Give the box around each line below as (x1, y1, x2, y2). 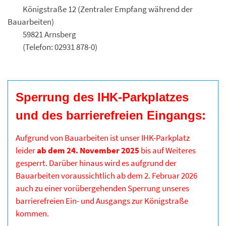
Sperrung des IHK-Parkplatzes (16, 90, 189, 104)
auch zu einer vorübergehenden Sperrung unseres (16, 182, 189, 194)
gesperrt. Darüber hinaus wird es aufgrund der (16, 157, 177, 168)
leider (16, 144, 37, 156)
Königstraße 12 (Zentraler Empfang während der (8, 3, 193, 15)
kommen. (16, 207, 49, 219)
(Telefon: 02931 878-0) (8, 41, 97, 52)
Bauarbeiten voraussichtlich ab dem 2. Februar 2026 (16, 169, 197, 181)
